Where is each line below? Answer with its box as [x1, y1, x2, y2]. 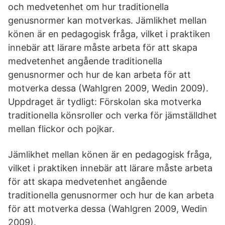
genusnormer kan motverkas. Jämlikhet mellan [8, 15, 207, 26]
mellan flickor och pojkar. [8, 124, 115, 134]
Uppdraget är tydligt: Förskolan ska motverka [8, 96, 201, 107]
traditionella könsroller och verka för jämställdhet [8, 110, 217, 121]
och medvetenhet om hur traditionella [8, 2, 169, 12]
